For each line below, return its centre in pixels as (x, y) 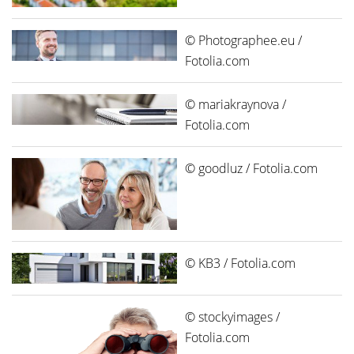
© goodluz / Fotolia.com (251, 169)
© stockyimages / (232, 316)
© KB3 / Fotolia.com (240, 263)
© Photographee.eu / (243, 41)
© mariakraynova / (235, 105)
